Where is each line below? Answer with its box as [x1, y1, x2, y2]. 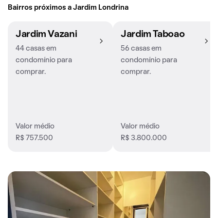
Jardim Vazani [16, 30, 77, 39]
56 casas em [121, 45, 162, 53]
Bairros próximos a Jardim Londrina [8, 4, 128, 12]
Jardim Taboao [121, 30, 185, 39]
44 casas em [16, 45, 56, 53]
